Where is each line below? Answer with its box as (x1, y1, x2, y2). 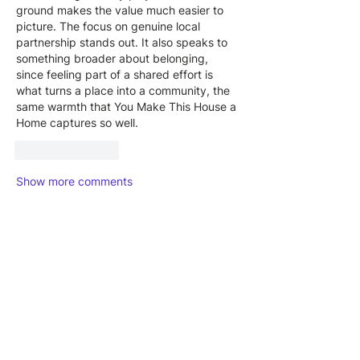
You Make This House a (114, 100, 239, 114)
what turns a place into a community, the (16, 84, 233, 98)
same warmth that (16, 100, 114, 114)
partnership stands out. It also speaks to (16, 35, 231, 50)
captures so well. (47, 116, 138, 130)
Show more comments (16, 174, 133, 189)
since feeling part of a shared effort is (16, 67, 216, 82)
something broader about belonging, (16, 51, 211, 66)
